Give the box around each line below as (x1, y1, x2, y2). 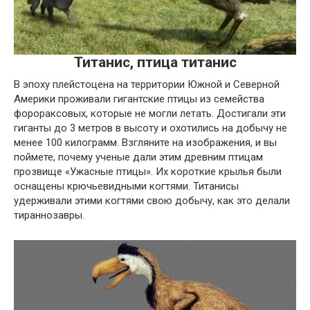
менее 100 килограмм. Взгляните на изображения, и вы (14, 136, 277, 149)
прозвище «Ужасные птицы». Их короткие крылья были (14, 165, 282, 178)
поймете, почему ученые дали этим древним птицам (14, 150, 263, 163)
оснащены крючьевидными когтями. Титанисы (14, 179, 239, 192)
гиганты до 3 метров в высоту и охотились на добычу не (14, 121, 287, 134)
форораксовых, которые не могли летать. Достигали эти (14, 107, 286, 120)
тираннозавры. (14, 208, 84, 221)
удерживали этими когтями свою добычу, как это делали (14, 194, 290, 207)
